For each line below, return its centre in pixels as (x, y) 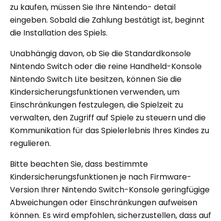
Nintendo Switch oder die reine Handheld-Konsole (106, 67)
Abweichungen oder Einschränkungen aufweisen (104, 203)
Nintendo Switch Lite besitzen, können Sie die (96, 79)
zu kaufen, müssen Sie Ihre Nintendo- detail (93, 7)
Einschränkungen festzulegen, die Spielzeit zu (96, 105)
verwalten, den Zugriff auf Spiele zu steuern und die (108, 118)
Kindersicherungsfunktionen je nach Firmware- (101, 177)
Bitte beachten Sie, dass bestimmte (79, 164)
